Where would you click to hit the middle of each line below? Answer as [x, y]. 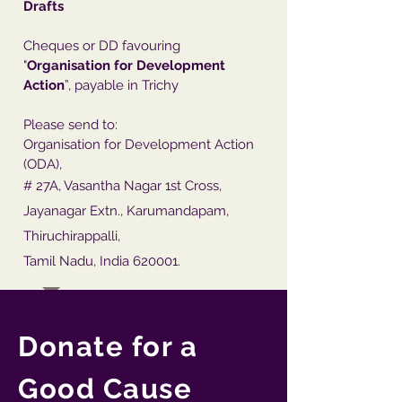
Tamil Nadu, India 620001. [102, 261]
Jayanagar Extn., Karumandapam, [126, 211]
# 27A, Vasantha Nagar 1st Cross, [122, 186]
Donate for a [108, 346]
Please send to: [70, 125]
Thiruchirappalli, [72, 236]
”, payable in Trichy [122, 85]
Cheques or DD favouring [102, 46]
